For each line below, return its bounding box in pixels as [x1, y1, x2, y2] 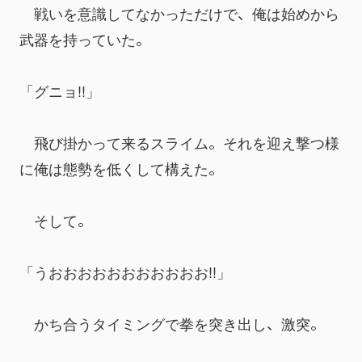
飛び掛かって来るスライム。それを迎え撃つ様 [19, 132, 339, 153]
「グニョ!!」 [19, 80, 100, 101]
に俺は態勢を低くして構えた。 [19, 158, 223, 179]
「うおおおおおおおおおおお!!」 [19, 261, 231, 282]
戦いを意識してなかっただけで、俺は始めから [19, 2, 339, 23]
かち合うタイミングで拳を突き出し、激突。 [19, 313, 325, 334]
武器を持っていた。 [19, 28, 150, 49]
